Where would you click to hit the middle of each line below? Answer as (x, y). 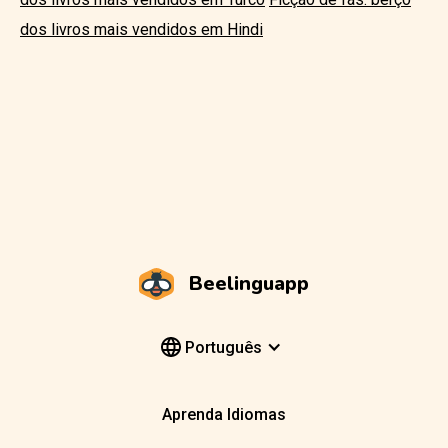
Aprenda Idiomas (224, 415)
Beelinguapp (249, 283)
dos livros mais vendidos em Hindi (141, 29)
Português (221, 347)
